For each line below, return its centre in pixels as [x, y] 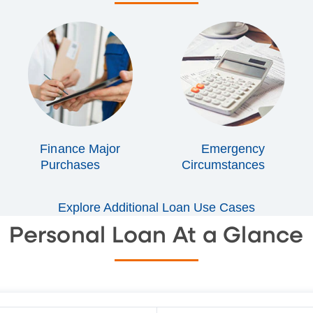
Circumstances [225, 165]
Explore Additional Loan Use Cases [156, 207]
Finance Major [80, 148]
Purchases [72, 165]
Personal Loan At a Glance [156, 236]
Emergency [233, 148]
